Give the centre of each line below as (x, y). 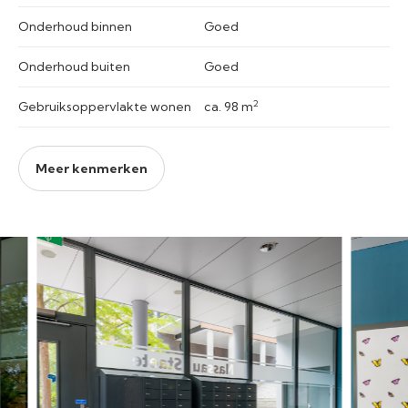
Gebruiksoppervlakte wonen (105, 106)
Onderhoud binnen (75, 26)
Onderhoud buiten (74, 66)
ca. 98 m (229, 106)
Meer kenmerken (92, 168)
